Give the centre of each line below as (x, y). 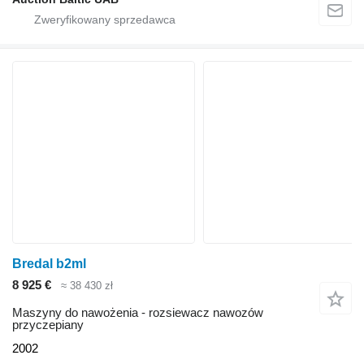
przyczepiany (48, 325)
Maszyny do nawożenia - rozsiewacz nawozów (138, 313)
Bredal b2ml (49, 263)
